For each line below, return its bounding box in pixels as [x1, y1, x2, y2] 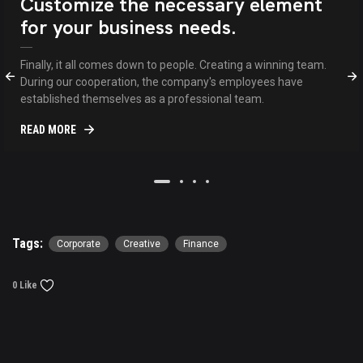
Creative [123, 238, 160, 250]
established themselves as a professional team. [20, 92, 264, 106]
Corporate [57, 238, 100, 250]
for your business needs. [20, 15, 236, 41]
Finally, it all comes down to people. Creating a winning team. [20, 58, 327, 72]
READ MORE [20, 123, 76, 137]
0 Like [12, 280, 37, 292]
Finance [183, 238, 219, 250]
